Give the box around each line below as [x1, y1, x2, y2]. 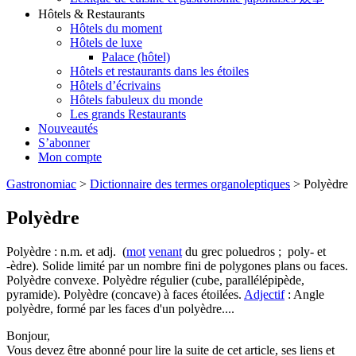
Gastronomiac [6, 177, 76, 192]
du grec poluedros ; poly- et [182, 245, 326, 258]
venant [149, 245, 182, 258]
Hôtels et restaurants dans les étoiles [70, 64, 249, 79]
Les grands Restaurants [70, 107, 186, 122]
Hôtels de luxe [70, 36, 142, 50]
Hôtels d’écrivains [70, 79, 161, 93]
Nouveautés [38, 122, 98, 136]
